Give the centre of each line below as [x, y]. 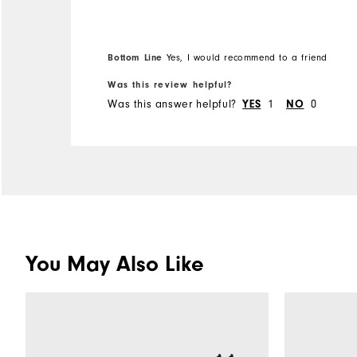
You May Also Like [115, 263]
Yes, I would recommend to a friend [245, 57]
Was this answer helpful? [172, 105]
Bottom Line [135, 57]
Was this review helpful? [170, 85]
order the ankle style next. [181, 17]
